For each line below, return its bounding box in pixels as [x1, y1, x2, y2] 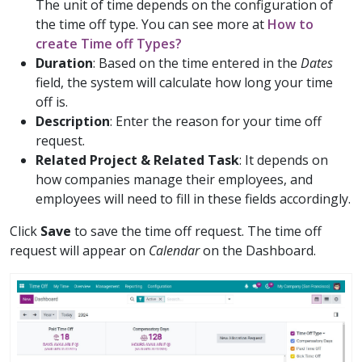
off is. [36, 93, 68, 112]
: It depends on [239, 151, 328, 170]
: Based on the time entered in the [93, 54, 301, 73]
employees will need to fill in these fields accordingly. [36, 190, 351, 208]
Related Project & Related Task [36, 151, 239, 170]
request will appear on [10, 242, 149, 260]
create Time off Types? [36, 35, 182, 53]
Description [36, 112, 110, 131]
